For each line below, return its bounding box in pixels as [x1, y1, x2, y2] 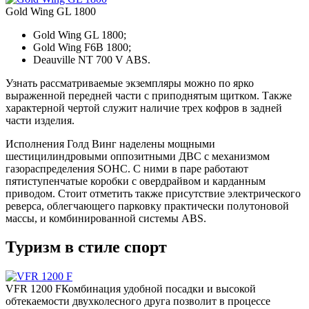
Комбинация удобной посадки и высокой [61, 283, 256, 295]
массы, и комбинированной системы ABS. [6, 212, 206, 224]
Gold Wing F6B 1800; [33, 41, 131, 53]
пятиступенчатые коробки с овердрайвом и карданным [6, 175, 266, 187]
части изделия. [6, 114, 74, 126]
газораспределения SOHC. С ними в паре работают [6, 162, 248, 175]
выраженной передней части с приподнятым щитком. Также [6, 89, 292, 101]
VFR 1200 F [6, 283, 61, 295]
